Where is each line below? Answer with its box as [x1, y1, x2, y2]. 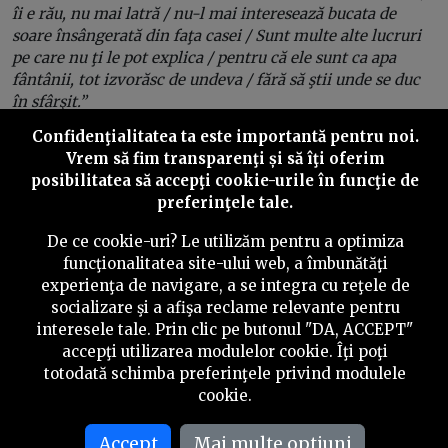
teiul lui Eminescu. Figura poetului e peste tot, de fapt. [12, 408, 421, 428]
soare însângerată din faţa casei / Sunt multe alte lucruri [12, 25, 421, 45]
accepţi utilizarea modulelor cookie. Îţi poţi [62, 342, 388, 362]
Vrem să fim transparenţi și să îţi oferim [65, 149, 385, 169]
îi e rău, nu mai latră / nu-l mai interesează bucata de [12, 3, 396, 23]
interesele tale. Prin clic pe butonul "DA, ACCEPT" [37, 320, 413, 340]
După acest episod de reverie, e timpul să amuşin [50, 386, 424, 406]
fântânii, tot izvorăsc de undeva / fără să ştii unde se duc [12, 69, 420, 89]
